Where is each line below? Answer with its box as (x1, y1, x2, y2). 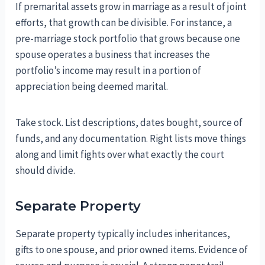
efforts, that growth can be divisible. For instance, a (15, 15, 232, 29)
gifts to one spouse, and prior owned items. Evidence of (15, 243, 248, 256)
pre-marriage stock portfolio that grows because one (15, 31, 241, 45)
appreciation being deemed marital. (15, 79, 169, 93)
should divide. (15, 163, 76, 177)
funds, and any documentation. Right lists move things (15, 131, 247, 145)
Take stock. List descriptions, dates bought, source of (15, 115, 243, 129)
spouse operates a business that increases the (15, 47, 211, 61)
